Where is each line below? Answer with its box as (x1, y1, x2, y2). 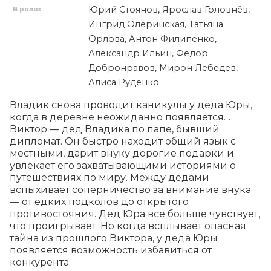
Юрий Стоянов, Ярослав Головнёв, (88, 4, 250, 16)
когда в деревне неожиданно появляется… (10, 111, 230, 123)
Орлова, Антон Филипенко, (88, 33, 217, 45)
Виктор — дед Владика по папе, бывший (10, 123, 220, 135)
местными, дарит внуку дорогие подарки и (10, 148, 234, 160)
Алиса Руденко (88, 77, 159, 88)
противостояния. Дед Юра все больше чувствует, (10, 208, 260, 220)
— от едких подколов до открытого (10, 196, 189, 208)
